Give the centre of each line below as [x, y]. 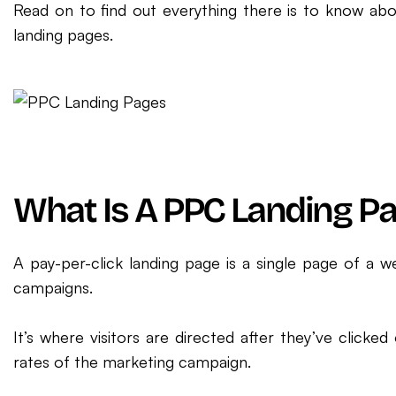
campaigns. [53, 287]
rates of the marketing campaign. [132, 362]
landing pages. [63, 34]
